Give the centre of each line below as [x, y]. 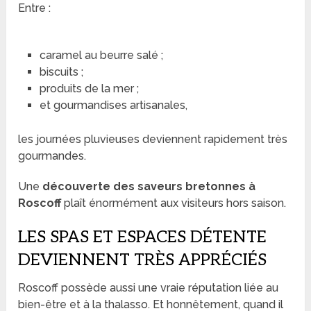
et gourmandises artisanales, [113, 105]
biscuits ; [61, 72]
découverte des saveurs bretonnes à [149, 186]
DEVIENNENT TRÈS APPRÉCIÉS [143, 260]
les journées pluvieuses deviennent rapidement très [153, 139]
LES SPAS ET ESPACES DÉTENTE [143, 237]
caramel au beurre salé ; [101, 55]
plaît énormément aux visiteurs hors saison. [174, 203]
